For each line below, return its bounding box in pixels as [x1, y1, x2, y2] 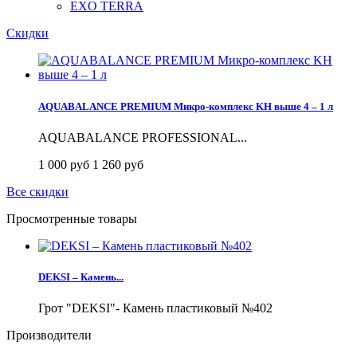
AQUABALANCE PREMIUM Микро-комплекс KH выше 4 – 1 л [38, 100, 333, 112]
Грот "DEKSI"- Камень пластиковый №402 [38, 301, 273, 316]
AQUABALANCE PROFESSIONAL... [38, 130, 247, 144]
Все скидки [6, 184, 69, 198]
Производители [6, 328, 92, 343]
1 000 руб [38, 157, 92, 171]
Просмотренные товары [6, 211, 137, 226]
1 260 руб [92, 157, 143, 171]
